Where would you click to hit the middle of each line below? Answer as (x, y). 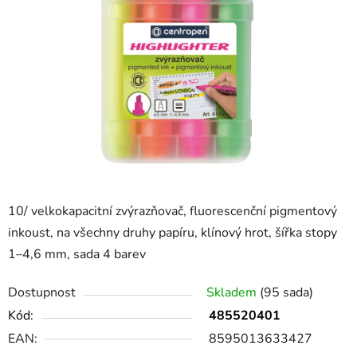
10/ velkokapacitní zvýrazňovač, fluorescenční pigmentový (173, 212)
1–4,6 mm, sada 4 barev (77, 255)
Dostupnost (42, 293)
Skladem (233, 293)
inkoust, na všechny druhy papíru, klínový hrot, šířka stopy (173, 233)
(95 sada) (286, 293)
